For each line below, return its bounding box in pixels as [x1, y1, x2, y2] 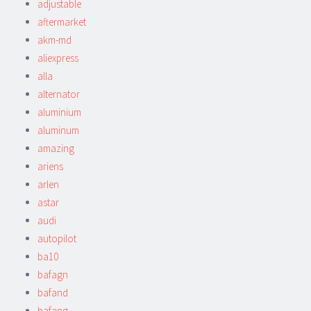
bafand [37, 285, 68, 299]
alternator [37, 87, 80, 101]
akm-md [37, 33, 72, 47]
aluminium [37, 105, 81, 119]
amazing [37, 141, 74, 155]
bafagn [37, 267, 68, 281]
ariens [37, 159, 63, 173]
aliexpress [37, 51, 78, 65]
